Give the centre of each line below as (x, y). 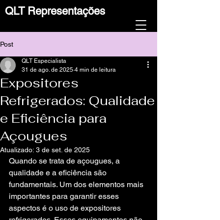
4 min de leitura (95, 70)
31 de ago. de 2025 (47, 70)
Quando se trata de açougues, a (65, 161)
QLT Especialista (44, 61)
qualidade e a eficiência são (59, 173)
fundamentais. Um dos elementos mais (77, 184)
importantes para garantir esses (65, 196)
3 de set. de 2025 (63, 150)
